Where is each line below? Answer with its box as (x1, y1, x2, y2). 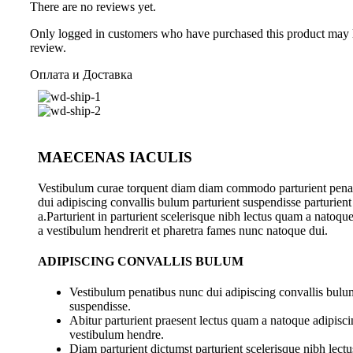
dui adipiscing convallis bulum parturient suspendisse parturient (38, 195, 351, 209)
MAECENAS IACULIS (38, 148, 192, 165)
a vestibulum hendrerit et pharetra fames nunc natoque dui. (38, 223, 328, 237)
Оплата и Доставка (30, 68, 132, 82)
